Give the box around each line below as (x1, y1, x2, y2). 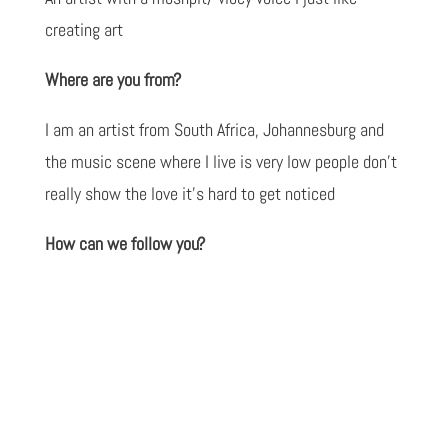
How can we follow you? (44, 231, 205, 255)
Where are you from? (44, 67, 181, 91)
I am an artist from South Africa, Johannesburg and (44, 117, 384, 141)
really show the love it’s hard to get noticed (44, 181, 335, 205)
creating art (44, 17, 123, 41)
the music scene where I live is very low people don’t (44, 149, 397, 173)
